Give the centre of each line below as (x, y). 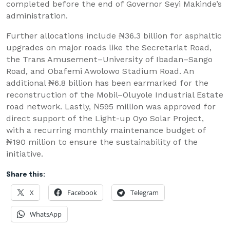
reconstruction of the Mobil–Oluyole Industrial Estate (115, 95)
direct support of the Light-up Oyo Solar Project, (105, 119)
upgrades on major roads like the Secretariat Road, (109, 48)
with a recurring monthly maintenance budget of (106, 130)
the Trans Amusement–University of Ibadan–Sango (109, 60)
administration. (37, 16)
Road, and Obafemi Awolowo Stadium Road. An (100, 71)
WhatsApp (46, 214)
